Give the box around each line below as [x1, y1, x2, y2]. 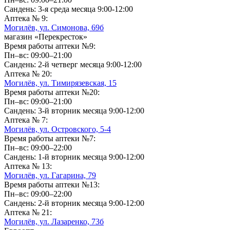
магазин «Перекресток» [4, 32, 87, 41]
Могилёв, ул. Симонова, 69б [4, 23, 104, 32]
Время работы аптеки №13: [4, 180, 100, 189]
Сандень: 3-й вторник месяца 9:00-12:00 [4, 106, 144, 115]
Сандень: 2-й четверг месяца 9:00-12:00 [4, 60, 142, 69]
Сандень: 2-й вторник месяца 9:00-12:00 [4, 198, 144, 207]
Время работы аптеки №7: [4, 133, 95, 143]
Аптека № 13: [4, 161, 52, 170]
